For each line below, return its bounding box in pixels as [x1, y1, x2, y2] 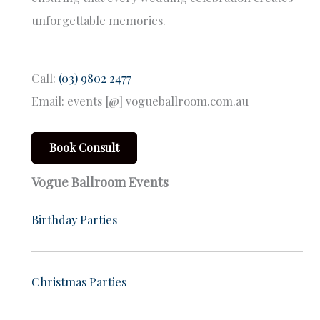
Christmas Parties [31, 273, 126, 289]
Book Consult [49, 140, 119, 156]
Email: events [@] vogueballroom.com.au [31, 92, 249, 109]
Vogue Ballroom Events [31, 174, 169, 191]
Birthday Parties [31, 211, 117, 228]
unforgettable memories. [31, 12, 166, 29]
